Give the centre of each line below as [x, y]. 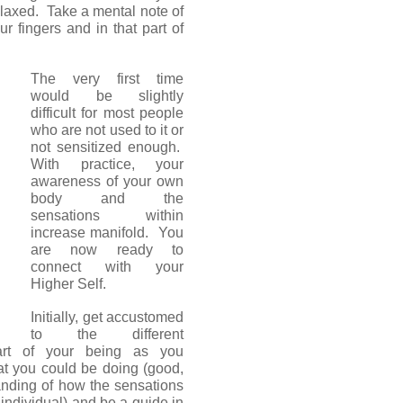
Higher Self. [68, 283]
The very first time [107, 78]
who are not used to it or [107, 130]
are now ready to [107, 249]
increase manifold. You [107, 232]
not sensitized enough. [107, 147]
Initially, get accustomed [107, 317]
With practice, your [107, 164]
